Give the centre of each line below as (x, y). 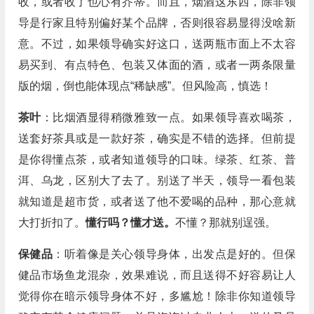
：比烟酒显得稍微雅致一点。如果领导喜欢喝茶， (168, 117)
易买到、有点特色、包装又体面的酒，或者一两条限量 (157, 65)
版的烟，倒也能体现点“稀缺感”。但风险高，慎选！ (145, 86)
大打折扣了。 (52, 223)
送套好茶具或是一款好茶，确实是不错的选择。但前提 (157, 138)
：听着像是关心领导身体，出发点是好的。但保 (174, 254)
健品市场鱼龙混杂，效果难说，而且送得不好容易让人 (157, 275)
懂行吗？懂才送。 (130, 223)
